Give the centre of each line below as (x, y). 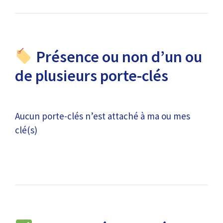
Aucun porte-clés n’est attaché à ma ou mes (103, 116)
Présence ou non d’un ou (118, 57)
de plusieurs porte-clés (92, 76)
